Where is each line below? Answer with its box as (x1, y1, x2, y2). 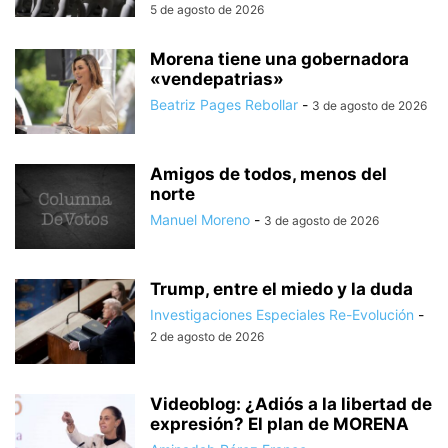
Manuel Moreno (150, 210, 250, 228)
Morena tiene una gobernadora (150, 48, 409, 69)
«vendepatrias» (150, 68, 284, 89)
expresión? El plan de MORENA (150, 413, 409, 434)
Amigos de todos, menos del (150, 163, 387, 184)
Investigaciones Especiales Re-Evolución (150, 305, 414, 323)
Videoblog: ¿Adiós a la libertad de (150, 393, 432, 414)
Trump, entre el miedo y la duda (150, 278, 413, 299)
